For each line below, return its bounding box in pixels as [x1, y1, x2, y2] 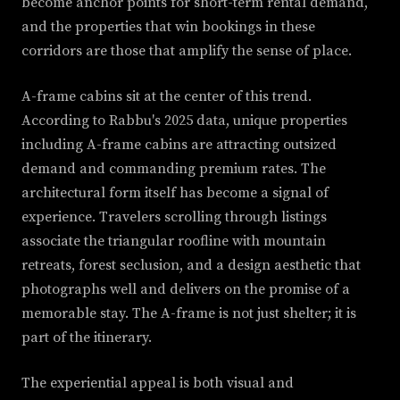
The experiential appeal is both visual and [21, 374, 294, 393]
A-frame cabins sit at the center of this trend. [21, 87, 312, 106]
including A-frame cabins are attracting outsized [21, 136, 337, 154]
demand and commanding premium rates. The [21, 160, 326, 179]
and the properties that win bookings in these [21, 18, 315, 37]
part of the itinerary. [21, 329, 152, 347]
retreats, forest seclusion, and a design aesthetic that [21, 256, 361, 275]
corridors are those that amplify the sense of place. [21, 42, 352, 61]
